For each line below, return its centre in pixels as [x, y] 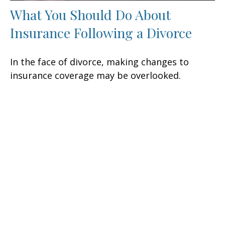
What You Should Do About [90, 15]
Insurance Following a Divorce [101, 33]
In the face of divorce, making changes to [99, 62]
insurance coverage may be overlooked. [95, 76]
